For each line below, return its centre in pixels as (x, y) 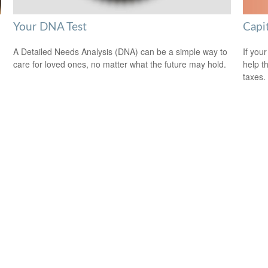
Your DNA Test (50, 28)
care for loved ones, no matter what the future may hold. (120, 64)
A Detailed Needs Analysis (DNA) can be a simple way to (121, 51)
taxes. (254, 76)
